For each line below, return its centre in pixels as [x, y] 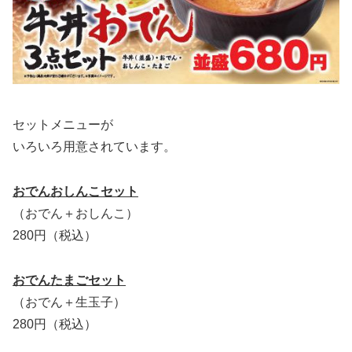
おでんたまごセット [69, 280]
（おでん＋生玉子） [69, 302]
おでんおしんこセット [75, 191]
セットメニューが [63, 124]
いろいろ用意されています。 [94, 146]
